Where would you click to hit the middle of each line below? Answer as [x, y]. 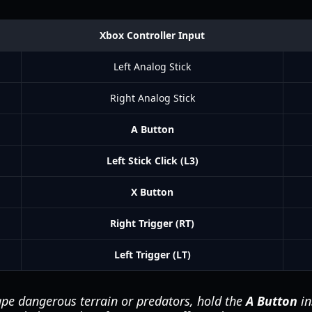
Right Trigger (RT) [152, 223]
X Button [152, 192]
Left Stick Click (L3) [152, 161]
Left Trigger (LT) [152, 255]
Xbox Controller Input [152, 35]
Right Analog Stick [152, 98]
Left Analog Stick [152, 67]
